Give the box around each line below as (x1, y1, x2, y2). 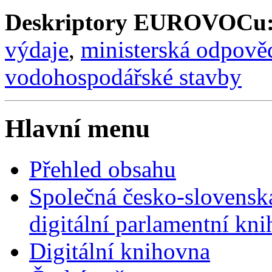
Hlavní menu (5, 114, 150, 143)
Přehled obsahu (29, 156, 176, 183)
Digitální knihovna (29, 238, 210, 265)
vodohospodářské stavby (5, 64, 242, 90)
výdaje (5, 36, 69, 63)
